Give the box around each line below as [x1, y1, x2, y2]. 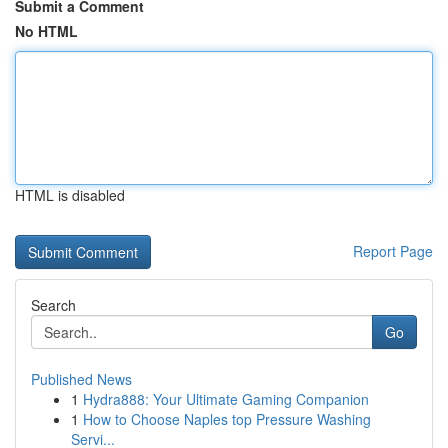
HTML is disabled [15, 185, 125, 205]
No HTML [15, 21, 78, 41]
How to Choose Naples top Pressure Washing [83, 409, 371, 429]
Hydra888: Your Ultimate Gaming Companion [83, 389, 369, 409]
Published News [31, 369, 132, 389]
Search [31, 295, 76, 315]
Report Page [353, 241, 433, 261]
